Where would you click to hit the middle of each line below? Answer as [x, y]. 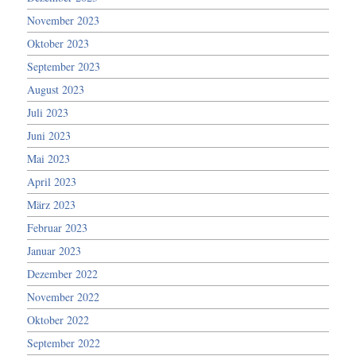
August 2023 [56, 89]
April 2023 [52, 181]
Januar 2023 [54, 250]
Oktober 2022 [58, 319]
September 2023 [64, 66]
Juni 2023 [49, 135]
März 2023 [52, 204]
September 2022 [64, 342]
